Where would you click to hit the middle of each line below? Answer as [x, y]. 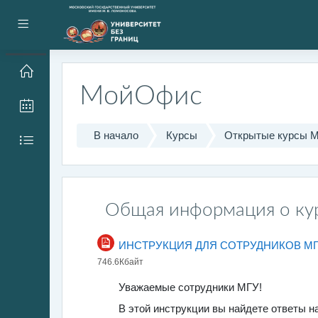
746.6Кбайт [120, 262]
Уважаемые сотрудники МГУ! [190, 287]
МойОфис [141, 96]
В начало [116, 135]
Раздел [110, 204]
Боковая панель [67, 24]
